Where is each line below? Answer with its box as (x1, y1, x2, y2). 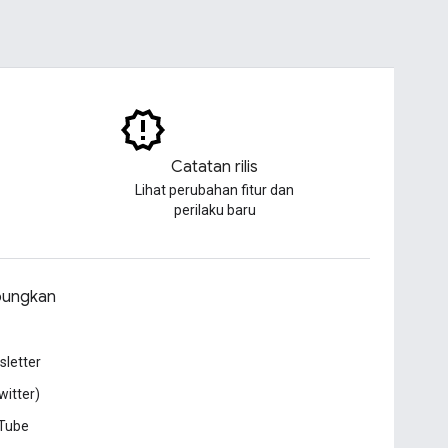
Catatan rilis (171, 157, 259, 177)
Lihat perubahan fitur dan (135, 182, 295, 198)
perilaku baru (173, 202, 256, 218)
